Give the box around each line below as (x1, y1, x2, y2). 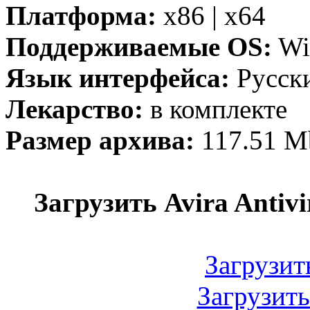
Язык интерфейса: (6, 63, 230, 93)
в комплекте (143, 94, 287, 124)
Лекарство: (6, 94, 143, 124)
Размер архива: (6, 125, 194, 155)
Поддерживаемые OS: (6, 32, 272, 62)
